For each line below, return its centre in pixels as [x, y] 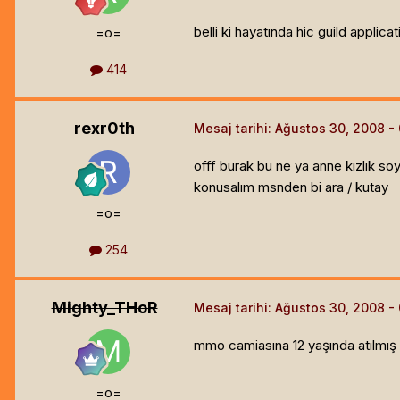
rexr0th [104, 128]
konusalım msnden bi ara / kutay [291, 187]
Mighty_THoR [104, 307]
